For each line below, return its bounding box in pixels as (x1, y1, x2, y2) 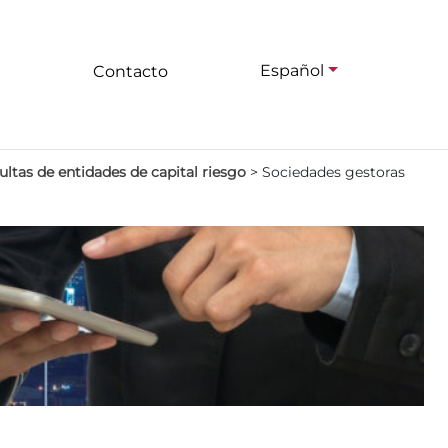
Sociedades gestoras (262, 163, 405, 181)
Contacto (92, 62, 168, 81)
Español (260, 61, 325, 81)
